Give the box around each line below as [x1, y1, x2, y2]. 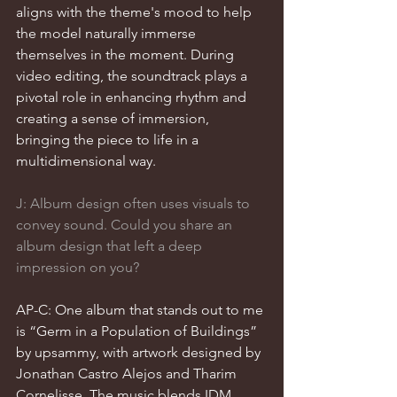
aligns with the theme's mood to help [16, 4, 255, 20]
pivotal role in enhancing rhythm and [16, 89, 250, 105]
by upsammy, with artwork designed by [16, 344, 264, 361]
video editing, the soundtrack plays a [16, 67, 251, 84]
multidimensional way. [16, 152, 156, 169]
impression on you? [16, 259, 139, 276]
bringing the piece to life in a [16, 131, 202, 148]
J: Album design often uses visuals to [16, 195, 253, 212]
